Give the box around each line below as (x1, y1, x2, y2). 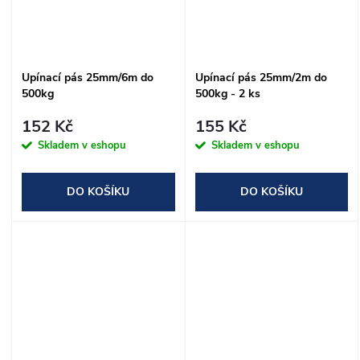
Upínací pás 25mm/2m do (194, 70, 327, 86)
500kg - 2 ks (194, 86, 260, 102)
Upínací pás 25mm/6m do (22, 70, 153, 86)
